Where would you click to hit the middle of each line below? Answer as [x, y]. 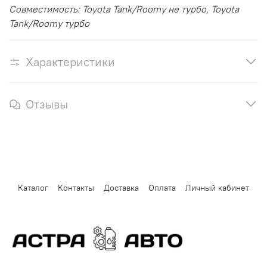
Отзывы [47, 104]
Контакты [76, 188]
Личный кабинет [217, 188]
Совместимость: [46, 9]
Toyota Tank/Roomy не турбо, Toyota [161, 9]
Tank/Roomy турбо [49, 23]
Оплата [162, 188]
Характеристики [70, 61]
